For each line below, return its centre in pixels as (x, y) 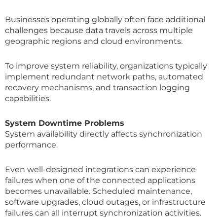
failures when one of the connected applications (100, 180)
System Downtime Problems (65, 123)
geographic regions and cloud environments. (94, 41)
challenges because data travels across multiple (99, 30)
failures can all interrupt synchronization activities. (103, 213)
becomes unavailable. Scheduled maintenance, (98, 191)
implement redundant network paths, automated (104, 76)
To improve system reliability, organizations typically (106, 66)
